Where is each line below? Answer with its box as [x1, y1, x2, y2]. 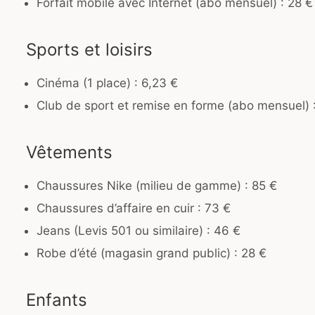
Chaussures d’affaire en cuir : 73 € [37, 201, 231, 216]
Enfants [26, 290, 87, 311]
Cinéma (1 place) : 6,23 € [37, 76, 178, 91]
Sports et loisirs [26, 39, 153, 60]
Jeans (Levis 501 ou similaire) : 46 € [37, 224, 240, 238]
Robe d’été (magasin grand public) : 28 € [37, 246, 266, 261]
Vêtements [26, 142, 112, 163]
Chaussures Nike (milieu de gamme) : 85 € [37, 179, 277, 193]
